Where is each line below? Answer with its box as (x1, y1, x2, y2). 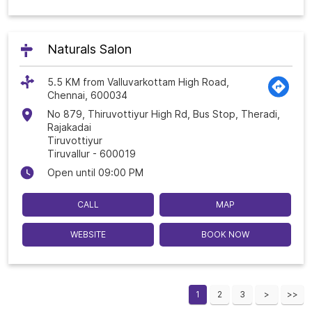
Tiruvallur (47, 148, 90, 160)
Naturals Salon (47, 42, 132, 57)
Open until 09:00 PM (47, 166, 143, 179)
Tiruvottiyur (47, 134, 102, 147)
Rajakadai (47, 121, 91, 134)
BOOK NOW (201, 229, 249, 240)
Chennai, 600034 (47, 89, 127, 102)
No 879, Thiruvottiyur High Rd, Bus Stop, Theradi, (47, 108, 280, 120)
